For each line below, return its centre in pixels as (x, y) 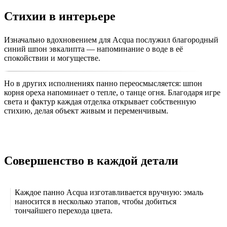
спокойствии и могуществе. (52, 58)
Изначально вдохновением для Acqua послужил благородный (111, 40)
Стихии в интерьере (60, 16)
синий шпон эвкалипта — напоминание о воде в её (93, 49)
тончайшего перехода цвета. (64, 210)
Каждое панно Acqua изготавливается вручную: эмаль (109, 192)
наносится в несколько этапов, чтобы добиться (96, 201)
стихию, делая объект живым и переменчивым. (86, 110)
